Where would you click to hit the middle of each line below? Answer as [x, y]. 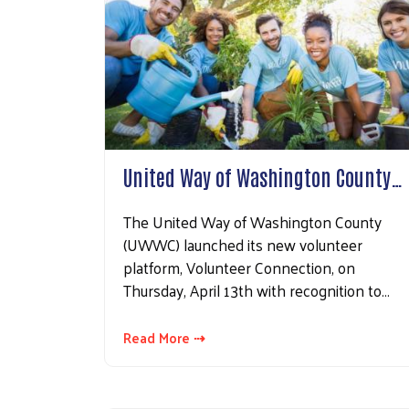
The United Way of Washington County [252, 222]
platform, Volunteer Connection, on [239, 268]
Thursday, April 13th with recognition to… [257, 291]
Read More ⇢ [164, 338]
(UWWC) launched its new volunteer [243, 245]
